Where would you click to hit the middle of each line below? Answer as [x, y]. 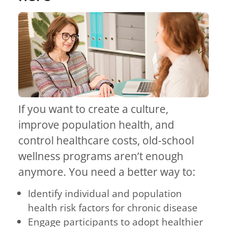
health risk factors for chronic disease [113, 208]
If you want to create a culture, [93, 109]
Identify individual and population [105, 194]
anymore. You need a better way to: [107, 172]
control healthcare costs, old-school [106, 141]
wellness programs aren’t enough [101, 156]
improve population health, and [96, 125]
